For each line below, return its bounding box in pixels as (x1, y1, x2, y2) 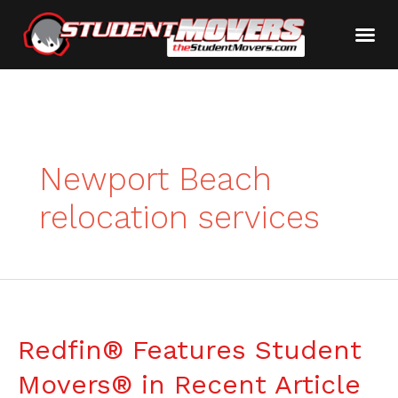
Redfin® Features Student (18, 333, 362, 365)
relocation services (38, 197, 320, 236)
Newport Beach (38, 159, 272, 198)
